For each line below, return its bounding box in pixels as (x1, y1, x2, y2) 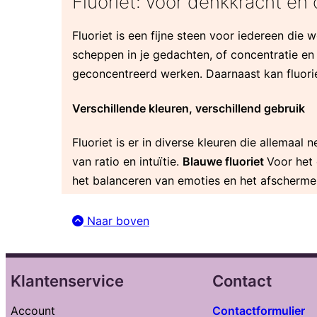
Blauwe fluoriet (183, 154, 267, 168)
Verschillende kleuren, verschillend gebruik (72, 100, 305, 115)
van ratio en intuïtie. (72, 154, 183, 168)
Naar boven (83, 213, 149, 228)
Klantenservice (11, 271, 124, 290)
